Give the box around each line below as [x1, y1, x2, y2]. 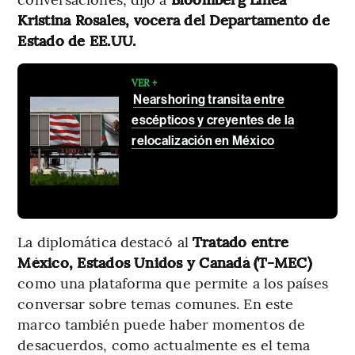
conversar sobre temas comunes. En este [17, 293, 294, 314]
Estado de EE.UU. [17, 30, 136, 51]
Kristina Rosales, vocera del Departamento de [17, 10, 330, 30]
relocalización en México [132, 133, 275, 149]
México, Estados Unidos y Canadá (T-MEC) [17, 252, 311, 273]
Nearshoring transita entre [133, 92, 285, 108]
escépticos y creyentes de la [132, 113, 295, 128]
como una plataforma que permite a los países [17, 273, 328, 293]
